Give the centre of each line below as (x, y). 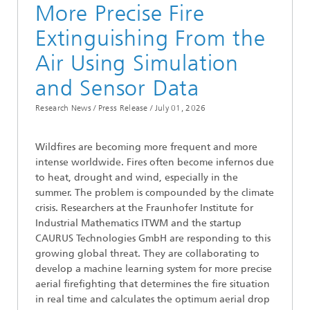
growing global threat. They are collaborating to (147, 254)
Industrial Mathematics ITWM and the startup (138, 224)
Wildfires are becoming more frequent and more (146, 147)
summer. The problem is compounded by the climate (155, 193)
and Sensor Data (118, 88)
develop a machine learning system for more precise (154, 269)
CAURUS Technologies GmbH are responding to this (153, 239)
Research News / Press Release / (94, 108)
